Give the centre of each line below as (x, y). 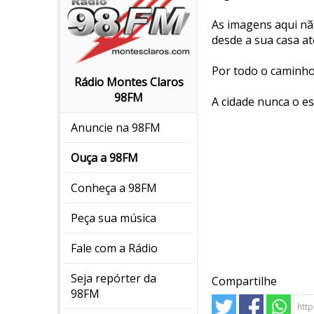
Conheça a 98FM (114, 188)
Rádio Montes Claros (129, 82)
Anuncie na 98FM (116, 128)
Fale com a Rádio (114, 248)
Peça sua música (114, 218)
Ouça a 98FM (104, 158)
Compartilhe (244, 281)
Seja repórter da (114, 279)
